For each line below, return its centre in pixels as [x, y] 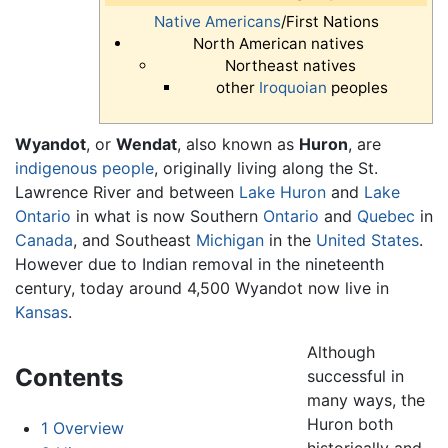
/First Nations [329, 22]
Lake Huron [282, 191]
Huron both [349, 423]
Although [340, 351]
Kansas [41, 311]
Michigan [230, 239]
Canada [44, 239]
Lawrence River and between [127, 191]
